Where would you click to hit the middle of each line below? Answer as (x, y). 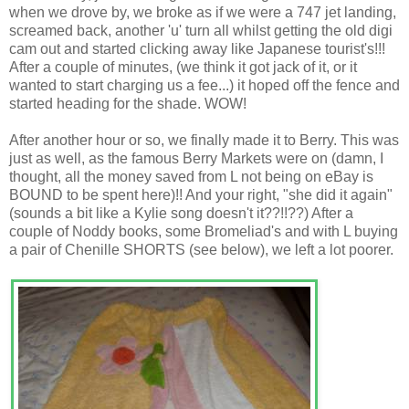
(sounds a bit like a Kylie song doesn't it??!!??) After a (181, 213)
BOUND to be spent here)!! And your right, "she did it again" (201, 194)
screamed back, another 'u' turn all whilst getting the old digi (201, 30)
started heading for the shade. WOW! (128, 103)
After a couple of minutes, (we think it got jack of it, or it (183, 67)
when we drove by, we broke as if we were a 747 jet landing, (203, 12)
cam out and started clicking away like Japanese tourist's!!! (197, 48)
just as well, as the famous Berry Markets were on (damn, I (196, 158)
